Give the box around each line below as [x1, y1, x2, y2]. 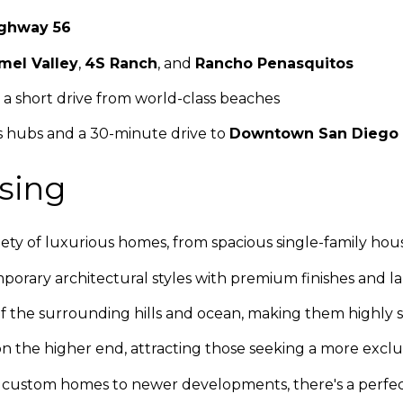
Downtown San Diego [228, 125, 399, 143]
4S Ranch [84, 54, 157, 72]
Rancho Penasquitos [194, 54, 354, 72]
